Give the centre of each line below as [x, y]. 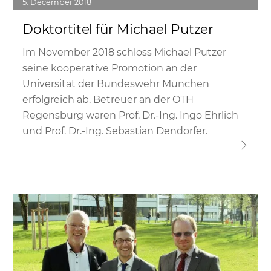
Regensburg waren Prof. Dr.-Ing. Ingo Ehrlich [131, 115]
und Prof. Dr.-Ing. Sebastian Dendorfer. [115, 131]
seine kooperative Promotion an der [110, 68]
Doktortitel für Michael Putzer [118, 29]
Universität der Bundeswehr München [116, 83]
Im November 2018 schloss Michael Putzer [125, 52]
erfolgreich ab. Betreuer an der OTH [108, 99]
